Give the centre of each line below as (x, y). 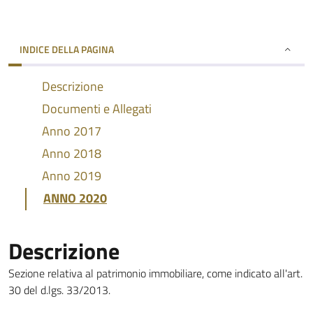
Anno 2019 (72, 176)
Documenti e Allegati (97, 109)
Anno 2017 (72, 131)
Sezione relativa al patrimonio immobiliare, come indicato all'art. (155, 273)
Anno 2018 (72, 153)
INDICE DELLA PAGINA (67, 49)
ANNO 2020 (75, 198)
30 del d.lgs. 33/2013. (59, 290)
